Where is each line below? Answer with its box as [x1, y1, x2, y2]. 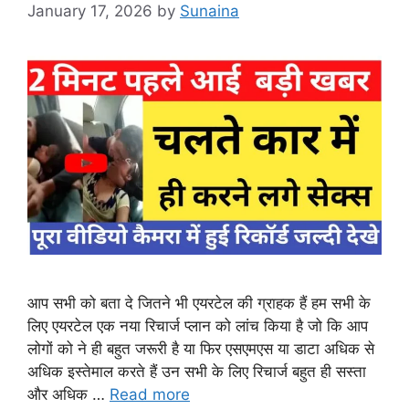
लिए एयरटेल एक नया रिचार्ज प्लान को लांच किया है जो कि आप [27, 317, 368, 336]
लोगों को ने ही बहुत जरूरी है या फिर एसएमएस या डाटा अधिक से [27, 340, 374, 359]
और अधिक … [27, 385, 110, 404]
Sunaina [180, 2, 239, 21]
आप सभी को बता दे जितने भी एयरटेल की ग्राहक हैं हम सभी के [27, 294, 371, 313]
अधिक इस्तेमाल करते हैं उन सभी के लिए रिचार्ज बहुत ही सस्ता [27, 362, 366, 382]
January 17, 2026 [27, 2, 152, 21]
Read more [110, 385, 190, 404]
